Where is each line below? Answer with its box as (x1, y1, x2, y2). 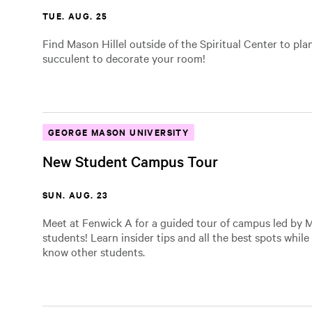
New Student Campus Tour (42, 151, 218, 171)
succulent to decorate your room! (42, 50, 205, 65)
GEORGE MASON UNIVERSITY (48, 125, 189, 139)
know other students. (42, 244, 145, 259)
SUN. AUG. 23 (42, 188, 109, 201)
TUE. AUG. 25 (42, 9, 108, 22)
